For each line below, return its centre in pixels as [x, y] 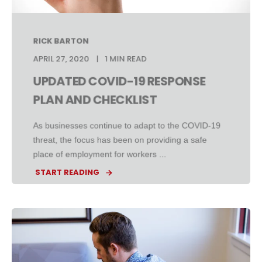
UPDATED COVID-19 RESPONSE [119, 81]
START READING [67, 173]
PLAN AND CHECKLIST [95, 100]
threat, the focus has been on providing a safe [120, 140]
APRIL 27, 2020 [61, 59]
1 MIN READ [126, 59]
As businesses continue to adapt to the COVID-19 [127, 126]
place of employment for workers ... [100, 154]
